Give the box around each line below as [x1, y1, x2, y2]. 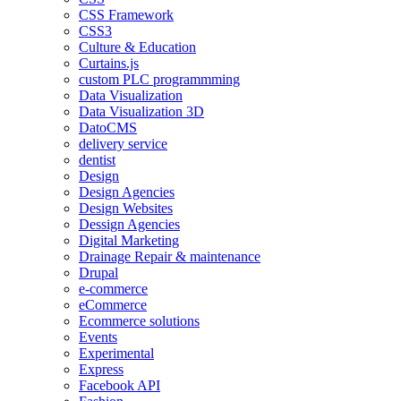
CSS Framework [79, 7, 174, 23]
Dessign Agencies [79, 217, 180, 233]
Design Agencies [79, 184, 175, 200]
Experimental [79, 346, 154, 362]
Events [79, 329, 117, 346]
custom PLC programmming [79, 72, 240, 88]
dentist [79, 152, 115, 168]
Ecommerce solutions [79, 313, 200, 329]
